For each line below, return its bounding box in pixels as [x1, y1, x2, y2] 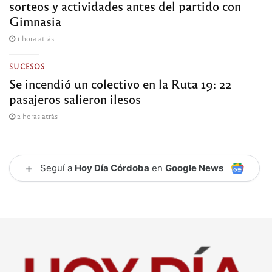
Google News [165, 161, 223, 174]
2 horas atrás [15, 110, 58, 121]
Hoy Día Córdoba [75, 161, 149, 174]
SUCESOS [9, 61, 45, 70]
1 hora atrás [15, 33, 54, 43]
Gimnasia [9, 12, 61, 29]
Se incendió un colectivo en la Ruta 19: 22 [9, 75, 231, 92]
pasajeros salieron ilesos [9, 90, 141, 107]
